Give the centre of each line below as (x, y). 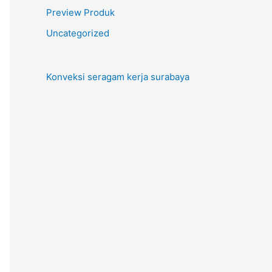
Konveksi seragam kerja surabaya (118, 77)
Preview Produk (80, 13)
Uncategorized (78, 33)
